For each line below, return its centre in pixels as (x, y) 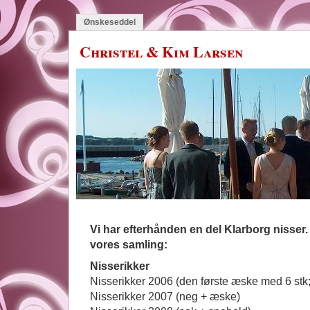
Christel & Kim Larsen (161, 52)
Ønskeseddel (110, 22)
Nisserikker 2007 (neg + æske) (165, 296)
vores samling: (129, 245)
